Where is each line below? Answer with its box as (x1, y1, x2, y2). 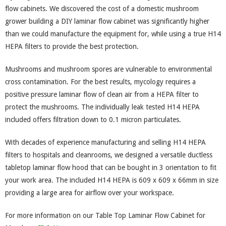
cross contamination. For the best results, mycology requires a (5, 78, 196, 86)
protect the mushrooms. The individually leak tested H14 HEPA (5, 103, 200, 111)
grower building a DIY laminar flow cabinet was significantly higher (5, 17, 209, 25)
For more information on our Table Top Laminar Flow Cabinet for (5, 211, 205, 219)
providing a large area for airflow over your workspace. (5, 189, 174, 197)
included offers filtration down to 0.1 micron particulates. (5, 116, 181, 124)
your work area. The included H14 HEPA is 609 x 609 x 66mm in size (5, 176, 218, 184)
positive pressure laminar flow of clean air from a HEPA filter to (5, 90, 199, 98)
